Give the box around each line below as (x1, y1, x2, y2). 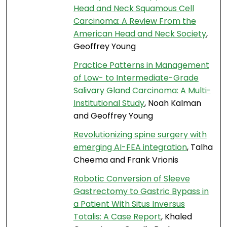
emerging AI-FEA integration (73, 141, 187, 154)
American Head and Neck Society (73, 28, 206, 40)
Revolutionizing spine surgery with (73, 129, 207, 141)
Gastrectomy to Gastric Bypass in (73, 185, 209, 198)
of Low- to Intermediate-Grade (73, 72, 199, 84)
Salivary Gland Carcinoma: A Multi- (73, 85, 211, 97)
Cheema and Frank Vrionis (73, 154, 178, 166)
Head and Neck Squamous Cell (73, 3, 194, 15)
